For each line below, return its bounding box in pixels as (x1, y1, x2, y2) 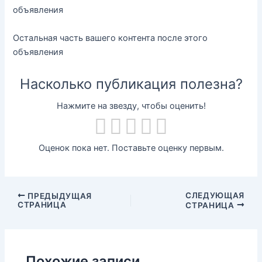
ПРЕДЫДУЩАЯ (25, 191, 92, 201)
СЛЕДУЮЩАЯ (185, 190, 245, 200)
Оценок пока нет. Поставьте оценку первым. (38, 143, 224, 154)
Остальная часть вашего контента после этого (13, 32, 208, 43)
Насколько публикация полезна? (19, 75, 243, 92)
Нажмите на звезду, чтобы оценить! (56, 100, 206, 111)
